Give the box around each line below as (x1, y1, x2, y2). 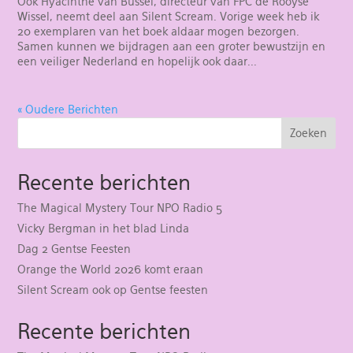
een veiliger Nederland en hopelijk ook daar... (17, 54, 258, 68)
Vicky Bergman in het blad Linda (17, 221, 190, 235)
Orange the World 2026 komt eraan (17, 262, 204, 276)
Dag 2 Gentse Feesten (17, 242, 132, 255)
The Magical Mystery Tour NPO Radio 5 (17, 201, 223, 214)
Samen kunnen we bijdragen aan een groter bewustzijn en (17, 39, 326, 53)
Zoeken (289, 126, 327, 139)
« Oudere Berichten (17, 102, 119, 116)
